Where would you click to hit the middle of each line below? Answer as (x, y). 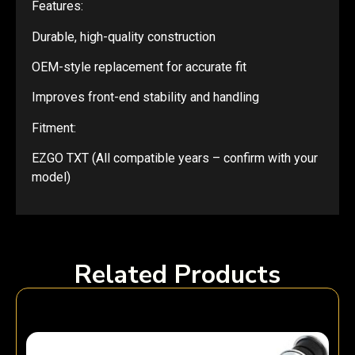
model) (51, 177)
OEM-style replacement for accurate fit (139, 67)
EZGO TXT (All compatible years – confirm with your (175, 158)
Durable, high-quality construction (124, 36)
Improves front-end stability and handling (145, 97)
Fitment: (54, 128)
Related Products (177, 274)
